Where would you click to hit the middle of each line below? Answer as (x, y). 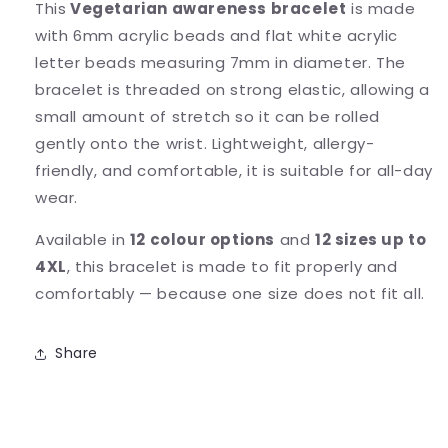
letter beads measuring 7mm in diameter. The (220, 62)
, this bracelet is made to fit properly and (232, 266)
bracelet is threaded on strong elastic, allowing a (233, 89)
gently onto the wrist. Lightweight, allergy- (205, 143)
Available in (82, 239)
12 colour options (202, 239)
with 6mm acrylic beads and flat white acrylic (217, 35)
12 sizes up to (371, 239)
